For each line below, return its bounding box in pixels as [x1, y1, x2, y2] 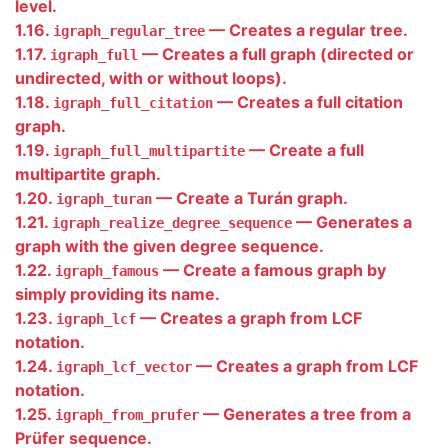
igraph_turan [56, 191, 152, 207]
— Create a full [245, 140, 364, 160]
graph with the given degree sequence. [15, 236, 324, 256]
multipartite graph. [15, 164, 161, 184]
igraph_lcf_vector [56, 359, 192, 375]
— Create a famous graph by [159, 260, 386, 280]
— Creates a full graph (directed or [138, 44, 414, 64]
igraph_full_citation [53, 95, 213, 111]
